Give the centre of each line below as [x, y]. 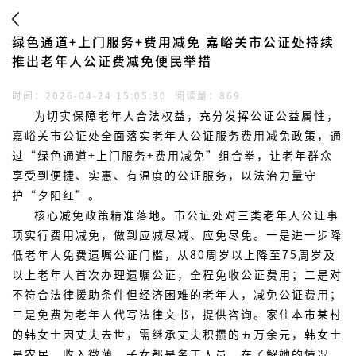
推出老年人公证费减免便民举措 [112, 60]
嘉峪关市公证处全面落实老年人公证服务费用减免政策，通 [177, 135]
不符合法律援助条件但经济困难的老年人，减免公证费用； [177, 294]
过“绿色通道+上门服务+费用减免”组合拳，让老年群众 [172, 155]
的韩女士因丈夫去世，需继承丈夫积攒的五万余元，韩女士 [177, 334]
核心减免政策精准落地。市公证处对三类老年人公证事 [187, 215]
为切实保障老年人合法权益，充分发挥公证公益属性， [187, 115]
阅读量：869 [204, 95]
